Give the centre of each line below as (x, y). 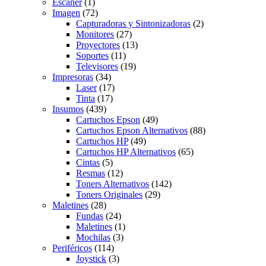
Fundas (90, 216)
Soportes (92, 56)
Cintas (88, 162)
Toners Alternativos (113, 184)
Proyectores (98, 45)
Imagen (66, 13)
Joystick (91, 259)
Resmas (91, 173)
